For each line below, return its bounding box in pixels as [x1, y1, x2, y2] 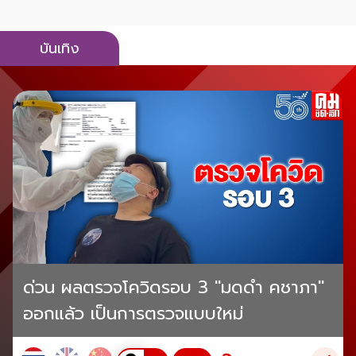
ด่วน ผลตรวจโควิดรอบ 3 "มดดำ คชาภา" [22, 274, 324, 301]
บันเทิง [40, 37, 79, 60]
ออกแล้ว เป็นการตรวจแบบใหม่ [22, 300, 243, 327]
